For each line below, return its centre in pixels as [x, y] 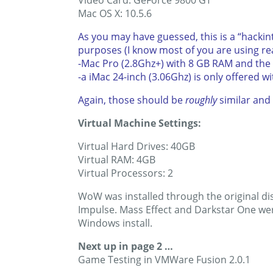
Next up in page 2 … [126, 246]
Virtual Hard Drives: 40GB [136, 147]
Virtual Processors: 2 [126, 173]
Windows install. [115, 223]
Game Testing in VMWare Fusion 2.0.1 [164, 260]
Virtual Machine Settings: [140, 123]
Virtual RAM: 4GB [117, 160]
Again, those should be [132, 100]
